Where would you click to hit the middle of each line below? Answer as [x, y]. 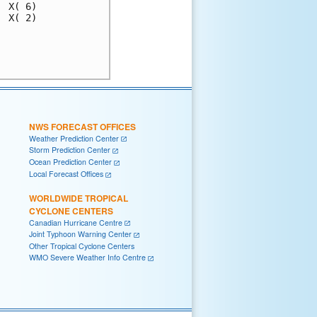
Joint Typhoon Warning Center [80, 234]
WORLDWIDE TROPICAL [79, 198]
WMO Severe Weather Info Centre [87, 257]
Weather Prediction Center [74, 138]
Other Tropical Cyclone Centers [82, 246]
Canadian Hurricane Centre [76, 222]
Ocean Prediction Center [70, 162]
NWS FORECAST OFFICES [82, 126]
